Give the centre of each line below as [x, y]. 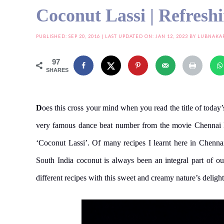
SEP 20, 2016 [84, 36]
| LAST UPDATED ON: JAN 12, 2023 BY [149, 36]
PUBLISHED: [52, 36]
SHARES [57, 70]
